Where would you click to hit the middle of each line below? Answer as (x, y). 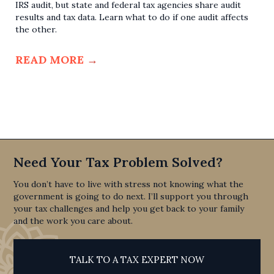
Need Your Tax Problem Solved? (118, 162)
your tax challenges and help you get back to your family (129, 209)
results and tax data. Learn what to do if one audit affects (132, 17)
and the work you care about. (73, 221)
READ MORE (51, 60)
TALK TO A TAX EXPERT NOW (137, 260)
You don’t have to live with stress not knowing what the (129, 184)
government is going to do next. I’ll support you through (131, 197)
